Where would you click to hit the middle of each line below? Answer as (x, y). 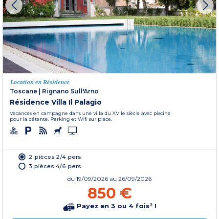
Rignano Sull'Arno (70, 91)
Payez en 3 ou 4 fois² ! (115, 206)
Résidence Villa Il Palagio (56, 102)
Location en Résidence (40, 82)
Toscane (23, 91)
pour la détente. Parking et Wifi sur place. (61, 119)
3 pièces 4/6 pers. (56, 165)
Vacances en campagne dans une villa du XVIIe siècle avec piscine (90, 113)
